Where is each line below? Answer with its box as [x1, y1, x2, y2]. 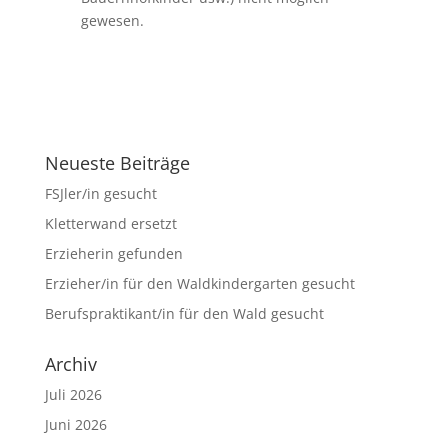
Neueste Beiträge [44, 151, 190, 175]
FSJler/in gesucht [44, 184, 157, 203]
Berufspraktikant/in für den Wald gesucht [44, 304, 324, 323]
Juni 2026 [44, 415, 107, 434]
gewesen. [80, 11, 148, 30]
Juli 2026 [44, 385, 102, 404]
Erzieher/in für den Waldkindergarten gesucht [44, 274, 355, 293]
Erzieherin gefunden [44, 244, 183, 263]
